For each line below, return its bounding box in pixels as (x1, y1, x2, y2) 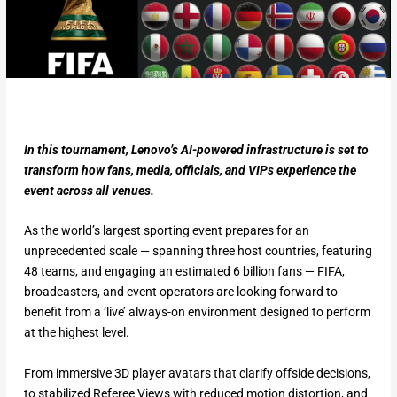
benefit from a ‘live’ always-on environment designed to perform (23, 305, 370, 320)
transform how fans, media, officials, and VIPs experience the (23, 162, 356, 177)
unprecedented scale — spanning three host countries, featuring (23, 244, 372, 259)
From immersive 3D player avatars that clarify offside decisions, (23, 365, 370, 380)
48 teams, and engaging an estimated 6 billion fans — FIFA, (23, 264, 345, 279)
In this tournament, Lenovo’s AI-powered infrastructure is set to (23, 142, 369, 157)
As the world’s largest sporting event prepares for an (23, 223, 309, 238)
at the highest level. (23, 325, 132, 340)
